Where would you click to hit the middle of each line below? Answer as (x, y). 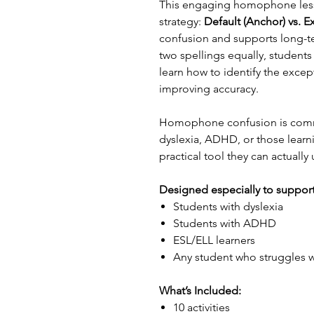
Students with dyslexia (228, 206)
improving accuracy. (209, 89)
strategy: (182, 21)
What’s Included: (200, 291)
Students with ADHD (225, 223)
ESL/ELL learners (214, 240)
